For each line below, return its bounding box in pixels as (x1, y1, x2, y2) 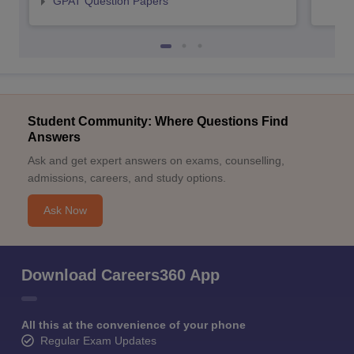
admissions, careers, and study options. (28, 171, 226, 184)
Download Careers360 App (21, 266, 220, 284)
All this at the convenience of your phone (21, 318, 246, 331)
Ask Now (43, 204, 87, 217)
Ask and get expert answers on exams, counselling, (28, 154, 284, 167)
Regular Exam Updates (40, 334, 156, 347)
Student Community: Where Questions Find (28, 115, 288, 128)
